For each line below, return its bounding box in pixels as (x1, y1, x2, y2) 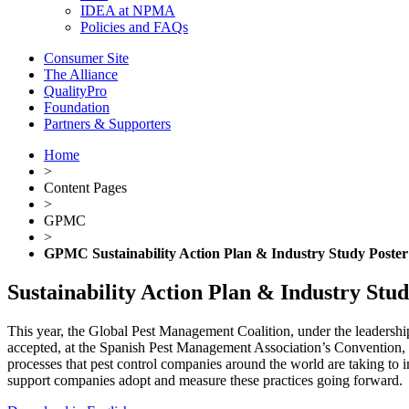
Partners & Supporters (44, 116, 171, 131)
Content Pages (44, 180, 127, 195)
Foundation (44, 100, 110, 115)
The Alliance (44, 67, 118, 82)
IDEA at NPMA (80, 3, 175, 18)
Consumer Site (44, 50, 129, 66)
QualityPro (44, 83, 107, 99)
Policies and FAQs (80, 19, 188, 35)
